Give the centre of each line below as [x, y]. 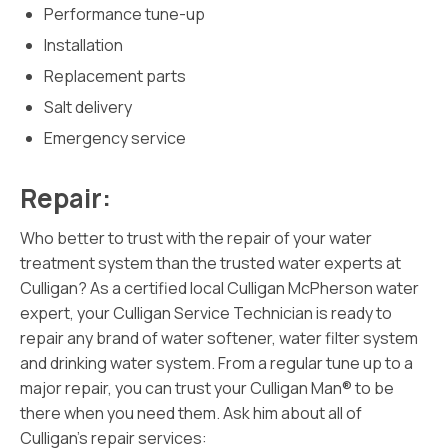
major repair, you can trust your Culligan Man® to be [207, 388]
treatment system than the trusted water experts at [210, 263]
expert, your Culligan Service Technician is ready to [206, 313]
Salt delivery [88, 107]
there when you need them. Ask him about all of [191, 413]
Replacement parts [115, 76]
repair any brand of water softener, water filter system [219, 338]
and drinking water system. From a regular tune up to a [216, 363]
